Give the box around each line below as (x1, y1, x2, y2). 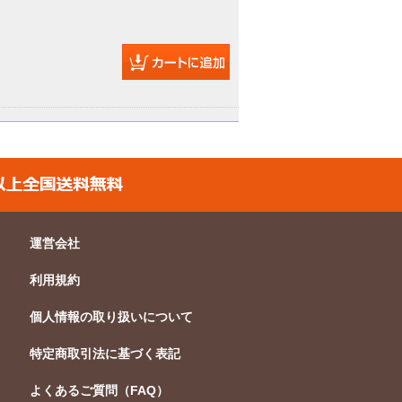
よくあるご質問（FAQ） (30, 383, 169, 398)
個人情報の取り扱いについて (30, 310, 193, 324)
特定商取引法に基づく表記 (30, 346, 180, 361)
